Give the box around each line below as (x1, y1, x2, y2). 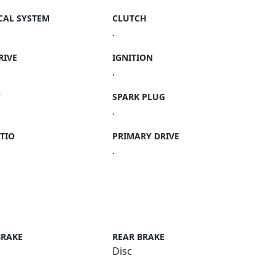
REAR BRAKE (112, 231, 165, 242)
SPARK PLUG (112, 91, 166, 103)
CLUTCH (112, 12, 147, 24)
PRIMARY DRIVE (112, 130, 180, 142)
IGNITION (112, 52, 153, 63)
